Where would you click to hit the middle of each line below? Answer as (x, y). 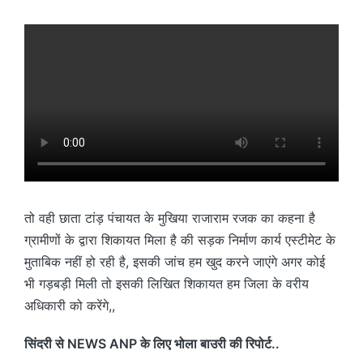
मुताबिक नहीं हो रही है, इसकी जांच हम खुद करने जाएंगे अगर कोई (175, 261)
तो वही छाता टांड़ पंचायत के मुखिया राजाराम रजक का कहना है (170, 218)
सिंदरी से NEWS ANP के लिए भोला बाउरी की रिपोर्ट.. (152, 343)
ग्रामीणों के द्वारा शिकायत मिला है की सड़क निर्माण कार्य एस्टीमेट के (180, 239)
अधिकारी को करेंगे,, (70, 305)
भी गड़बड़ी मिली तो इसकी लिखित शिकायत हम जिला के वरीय (167, 283)
